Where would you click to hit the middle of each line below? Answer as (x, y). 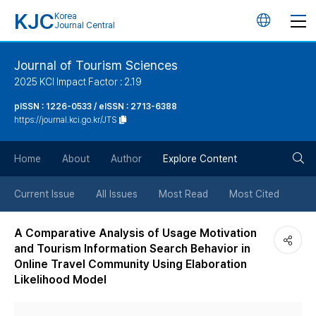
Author (126, 159)
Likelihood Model (60, 280)
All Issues (117, 194)
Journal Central (85, 25)
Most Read (183, 194)
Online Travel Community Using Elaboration (130, 264)
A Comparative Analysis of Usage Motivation (135, 233)
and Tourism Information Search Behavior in (132, 249)
